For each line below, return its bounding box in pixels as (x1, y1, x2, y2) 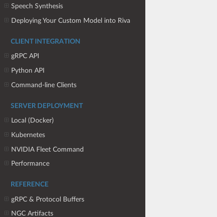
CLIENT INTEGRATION (11, 38, 80, 45)
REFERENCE (11, 181, 48, 188)
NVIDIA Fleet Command (11, 145, 84, 153)
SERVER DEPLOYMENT (11, 102, 83, 109)
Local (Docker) (11, 117, 54, 124)
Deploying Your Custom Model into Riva (11, 16, 131, 24)
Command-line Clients (11, 81, 77, 89)
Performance (11, 160, 50, 168)
